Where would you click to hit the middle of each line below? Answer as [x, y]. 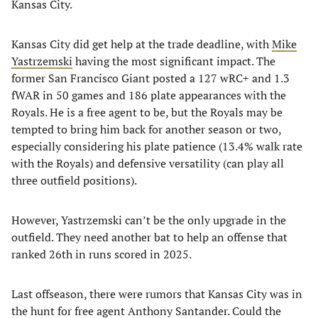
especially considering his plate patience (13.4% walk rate [157, 146]
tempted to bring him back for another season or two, [146, 129]
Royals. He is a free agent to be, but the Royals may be [147, 112]
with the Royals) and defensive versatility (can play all [148, 163]
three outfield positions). [74, 180]
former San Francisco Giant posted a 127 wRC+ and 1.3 [150, 78]
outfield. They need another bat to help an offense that [149, 237]
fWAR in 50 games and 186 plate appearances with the [149, 95]
